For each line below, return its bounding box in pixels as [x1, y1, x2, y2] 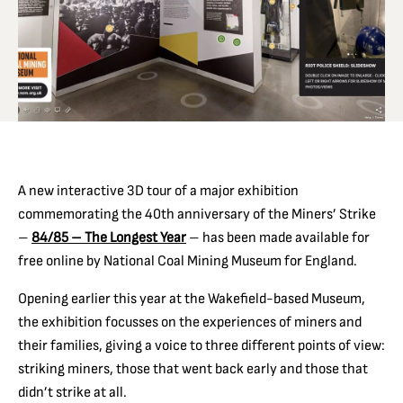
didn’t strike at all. [18, 382, 127, 401]
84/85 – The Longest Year [31, 228, 186, 246]
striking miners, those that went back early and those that [18, 359, 368, 378]
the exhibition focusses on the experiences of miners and [18, 312, 362, 331]
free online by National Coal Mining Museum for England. [18, 251, 357, 270]
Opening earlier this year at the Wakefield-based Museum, [18, 289, 365, 308]
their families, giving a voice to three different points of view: [18, 336, 385, 354]
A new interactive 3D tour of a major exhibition [18, 181, 299, 200]
